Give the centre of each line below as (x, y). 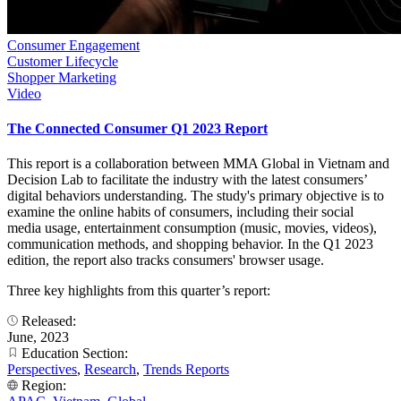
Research (110, 370)
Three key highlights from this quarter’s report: (139, 291)
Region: (44, 386)
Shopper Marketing (62, 77)
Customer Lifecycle (63, 61)
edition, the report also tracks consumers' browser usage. (166, 260)
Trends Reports (186, 370)
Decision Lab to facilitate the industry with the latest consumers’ (187, 180)
